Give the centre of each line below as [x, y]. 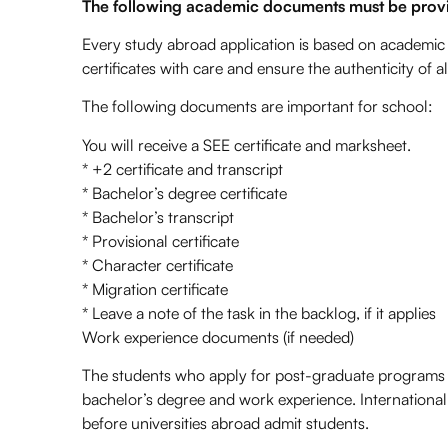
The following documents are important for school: [257, 106]
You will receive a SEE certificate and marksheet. [246, 144]
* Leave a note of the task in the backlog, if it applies [259, 312]
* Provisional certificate [160, 240]
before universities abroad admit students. [225, 423]
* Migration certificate [155, 288]
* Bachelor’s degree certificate [184, 192]
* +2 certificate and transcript [182, 168]
